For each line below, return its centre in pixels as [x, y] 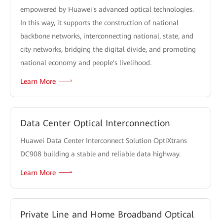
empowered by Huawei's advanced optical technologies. [107, 9]
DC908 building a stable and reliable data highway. [100, 154]
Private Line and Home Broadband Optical [107, 214]
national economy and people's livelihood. [86, 62]
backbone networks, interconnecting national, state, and [107, 36]
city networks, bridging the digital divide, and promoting [108, 49]
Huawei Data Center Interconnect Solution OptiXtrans [104, 140]
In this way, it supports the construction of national [99, 22]
